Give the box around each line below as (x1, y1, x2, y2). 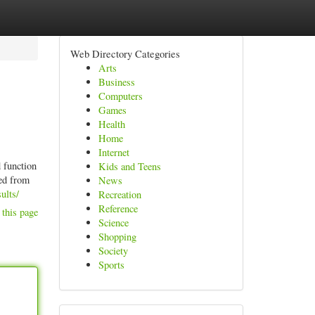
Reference (98, 202, 138, 215)
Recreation (98, 188, 141, 201)
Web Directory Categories (70, 46, 180, 60)
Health (98, 117, 125, 131)
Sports (98, 258, 124, 271)
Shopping (98, 230, 136, 243)
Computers (98, 89, 143, 103)
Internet (98, 146, 129, 159)
